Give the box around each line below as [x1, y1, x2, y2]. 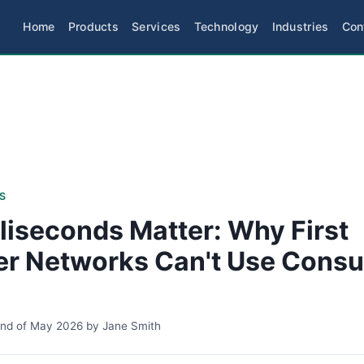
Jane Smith [102, 319, 161, 332]
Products [67, 19, 119, 33]
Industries [271, 19, 329, 33]
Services [132, 19, 181, 33]
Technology [193, 19, 259, 33]
